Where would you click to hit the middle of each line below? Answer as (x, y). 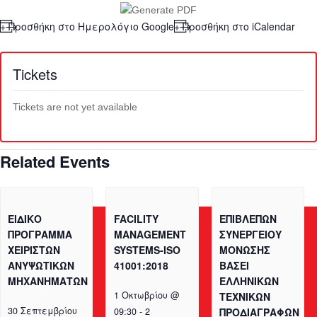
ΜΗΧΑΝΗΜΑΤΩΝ (48, 281)
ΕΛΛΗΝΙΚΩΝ (249, 281)
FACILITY (136, 219)
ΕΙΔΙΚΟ (25, 219)
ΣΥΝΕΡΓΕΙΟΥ (250, 235)
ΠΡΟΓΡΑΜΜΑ (40, 235)
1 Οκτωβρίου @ (146, 295)
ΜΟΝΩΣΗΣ (244, 250)
